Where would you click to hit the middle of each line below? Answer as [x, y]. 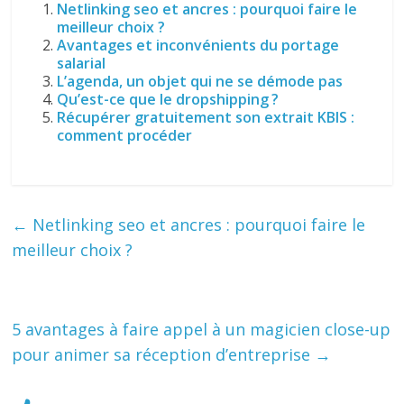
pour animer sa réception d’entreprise [164, 355]
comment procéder [125, 136]
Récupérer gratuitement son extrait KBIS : [206, 118]
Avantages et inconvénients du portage [198, 46]
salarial [82, 64]
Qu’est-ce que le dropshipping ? [168, 100]
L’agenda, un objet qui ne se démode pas [200, 82]
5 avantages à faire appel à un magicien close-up [202, 330]
